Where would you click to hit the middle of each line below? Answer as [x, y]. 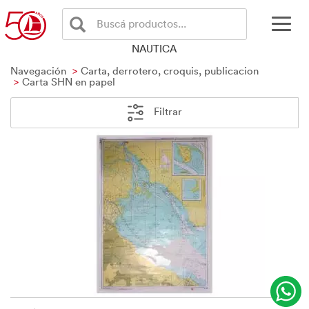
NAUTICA [154, 48]
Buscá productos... [141, 23]
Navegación [38, 70]
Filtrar [167, 111]
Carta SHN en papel [69, 81]
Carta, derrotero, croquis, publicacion [170, 70]
